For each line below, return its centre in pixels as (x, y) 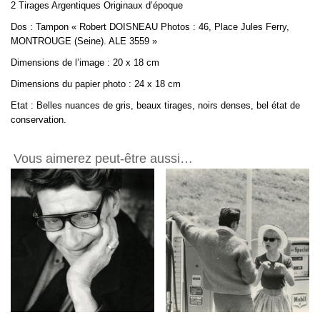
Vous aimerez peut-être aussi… (103, 159)
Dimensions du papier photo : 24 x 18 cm (96, 84)
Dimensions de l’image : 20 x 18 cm (85, 63)
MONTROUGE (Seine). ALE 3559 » (84, 41)
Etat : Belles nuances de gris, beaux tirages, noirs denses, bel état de (155, 106)
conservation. (39, 120)
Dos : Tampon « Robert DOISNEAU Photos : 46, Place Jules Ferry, (150, 27)
